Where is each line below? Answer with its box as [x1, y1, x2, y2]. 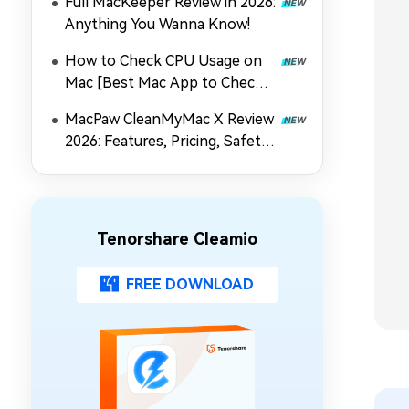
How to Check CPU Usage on [65, 52, 262, 69]
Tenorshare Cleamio [97, 229, 257, 248]
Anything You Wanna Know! [65, 16, 250, 33]
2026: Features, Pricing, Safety [65, 132, 268, 150]
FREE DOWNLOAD [126, 276, 254, 293]
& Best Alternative [65, 154, 190, 172]
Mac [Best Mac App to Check [65, 74, 263, 91]
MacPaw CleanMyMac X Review [65, 110, 274, 128]
